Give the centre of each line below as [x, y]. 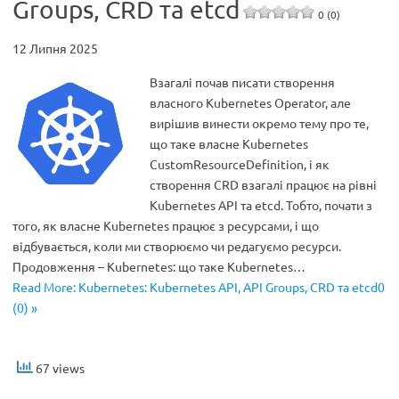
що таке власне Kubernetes [229, 143]
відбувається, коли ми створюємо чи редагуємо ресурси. [177, 246]
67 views [59, 368]
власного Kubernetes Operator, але [250, 102]
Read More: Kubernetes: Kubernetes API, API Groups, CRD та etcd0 [199, 287]
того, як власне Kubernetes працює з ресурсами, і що [166, 225]
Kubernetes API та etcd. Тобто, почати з [261, 205]
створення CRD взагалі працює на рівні [263, 184]
